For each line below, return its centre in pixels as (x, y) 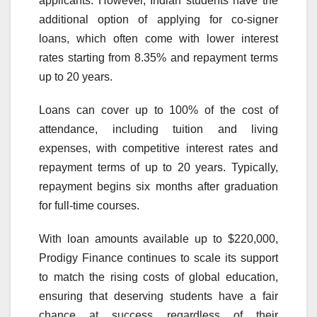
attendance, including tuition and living (158, 129)
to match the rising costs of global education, (158, 277)
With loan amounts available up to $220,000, (158, 238)
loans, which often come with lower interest (158, 38)
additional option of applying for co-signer (158, 19)
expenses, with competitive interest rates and (158, 148)
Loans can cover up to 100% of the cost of (158, 110)
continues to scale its (182, 258)
